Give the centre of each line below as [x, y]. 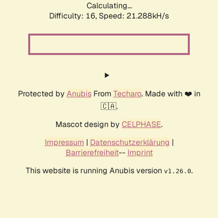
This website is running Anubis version [95, 171]
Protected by [42, 94]
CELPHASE [141, 125]
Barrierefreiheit [92, 153]
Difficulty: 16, [74, 16]
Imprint [140, 153]
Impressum [64, 143]
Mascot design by [89, 125]
